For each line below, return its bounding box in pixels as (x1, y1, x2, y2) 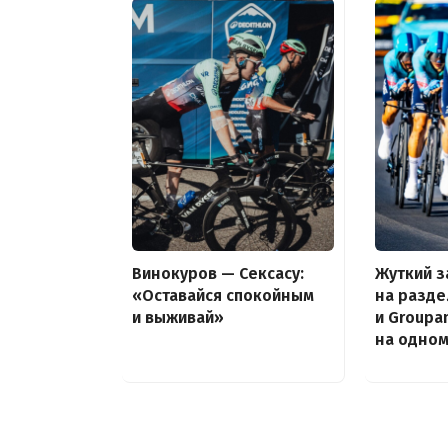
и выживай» (132, 307, 224, 327)
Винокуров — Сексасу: (132, 263, 304, 283)
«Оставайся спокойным (132, 285, 314, 305)
